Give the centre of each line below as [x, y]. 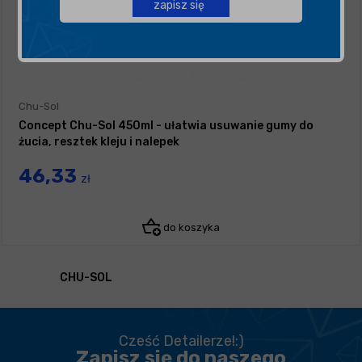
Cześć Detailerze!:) [181, 341]
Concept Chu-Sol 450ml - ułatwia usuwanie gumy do [166, 126]
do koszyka [190, 228]
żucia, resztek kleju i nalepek [99, 142]
